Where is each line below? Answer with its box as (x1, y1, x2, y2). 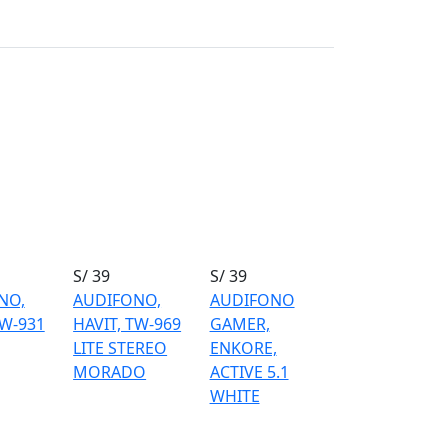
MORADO (73, 361, 147, 383)
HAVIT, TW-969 (73, 313, 182, 335)
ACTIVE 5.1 (209, 361, 289, 383)
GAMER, (209, 313, 270, 335)
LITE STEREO (73, 337, 168, 359)
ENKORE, (209, 337, 277, 359)
